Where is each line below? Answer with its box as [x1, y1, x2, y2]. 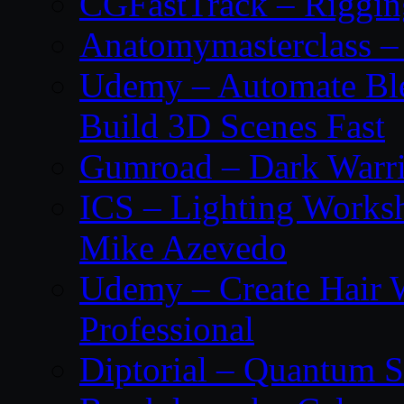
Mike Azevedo [79, 228, 287, 268]
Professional [79, 309, 254, 349]
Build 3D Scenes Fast [79, 106, 385, 146]
